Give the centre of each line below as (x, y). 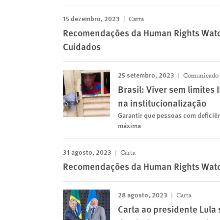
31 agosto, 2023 (87, 152)
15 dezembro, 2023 (91, 18)
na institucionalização (162, 103)
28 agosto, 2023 (143, 195)
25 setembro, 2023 (146, 75)
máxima (129, 125)
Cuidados (82, 47)
